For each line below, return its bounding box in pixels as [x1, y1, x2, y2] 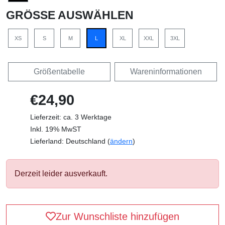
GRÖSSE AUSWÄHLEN [6, 9, 125, 22]
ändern [110, 137, 133, 146]
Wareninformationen [130, 67, 202, 76]
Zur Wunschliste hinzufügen [56, 211, 179, 222]
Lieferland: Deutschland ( [30, 137, 110, 146]
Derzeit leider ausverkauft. [15, 169, 107, 178]
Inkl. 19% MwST [30, 125, 81, 134]
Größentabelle [34, 67, 85, 76]
